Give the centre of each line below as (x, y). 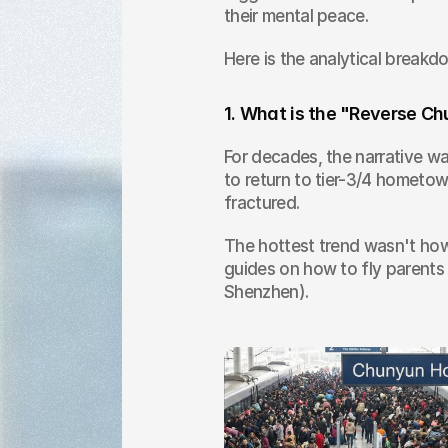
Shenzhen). (266, 292)
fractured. (262, 203)
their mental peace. (296, 16)
